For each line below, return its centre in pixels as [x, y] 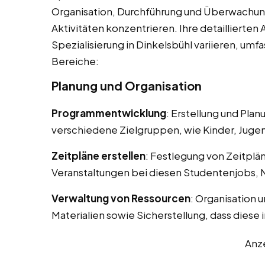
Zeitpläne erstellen [98, 156]
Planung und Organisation [127, 86]
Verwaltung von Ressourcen [121, 198]
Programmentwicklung [109, 113]
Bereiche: [75, 61]
